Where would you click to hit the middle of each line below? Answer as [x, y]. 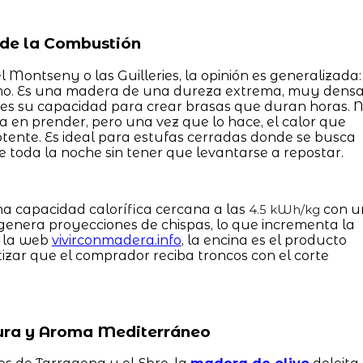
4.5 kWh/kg [284, 209]
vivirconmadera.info [116, 240]
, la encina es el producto [264, 240]
